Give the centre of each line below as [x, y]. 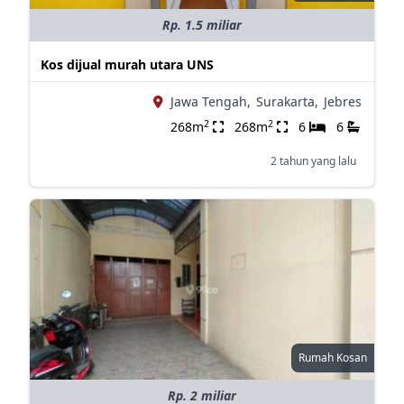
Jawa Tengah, [210, 101]
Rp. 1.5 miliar [202, 25]
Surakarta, [287, 101]
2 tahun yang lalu [313, 161]
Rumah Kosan [332, 358]
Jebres [342, 101]
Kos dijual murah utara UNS [127, 64]
